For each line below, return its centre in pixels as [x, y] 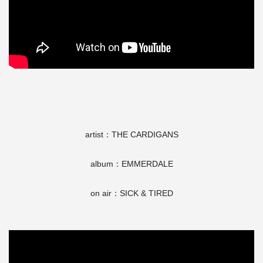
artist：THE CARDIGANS [131, 135]
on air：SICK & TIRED [131, 193]
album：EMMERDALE [131, 164]
